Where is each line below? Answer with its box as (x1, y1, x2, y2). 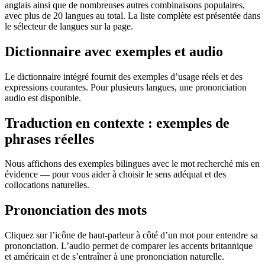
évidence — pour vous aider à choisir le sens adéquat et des (5, 169, 226, 180)
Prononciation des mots (5, 202, 147, 218)
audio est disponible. (5, 92, 81, 103)
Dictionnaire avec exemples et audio (5, 43, 223, 59)
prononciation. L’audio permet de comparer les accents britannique (5, 241, 253, 251)
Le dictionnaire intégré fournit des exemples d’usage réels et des (5, 71, 243, 82)
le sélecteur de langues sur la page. (5, 21, 133, 31)
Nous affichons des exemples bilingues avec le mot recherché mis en (5, 159, 260, 169)
